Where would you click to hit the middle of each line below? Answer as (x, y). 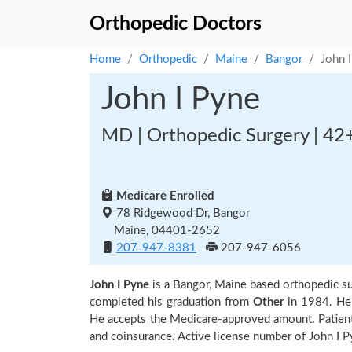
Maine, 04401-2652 (161, 231)
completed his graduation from (171, 302)
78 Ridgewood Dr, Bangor (181, 213)
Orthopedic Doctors (176, 24)
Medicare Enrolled (164, 196)
